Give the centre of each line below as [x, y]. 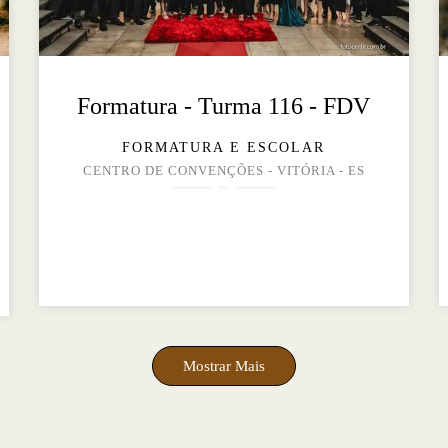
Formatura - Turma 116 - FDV [224, 106]
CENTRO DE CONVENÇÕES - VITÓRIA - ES [223, 171]
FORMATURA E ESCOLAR [224, 148]
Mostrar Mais [224, 366]
